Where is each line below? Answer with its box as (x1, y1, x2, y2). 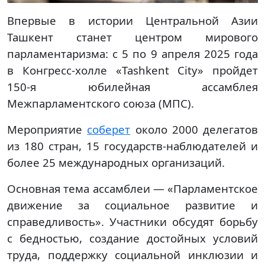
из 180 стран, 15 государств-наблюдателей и (7, 138, 258, 154)
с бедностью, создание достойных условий (7, 231, 258, 246)
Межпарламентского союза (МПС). (7, 96, 197, 111)
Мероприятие (7, 122, 88, 137)
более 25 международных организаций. (7, 155, 225, 170)
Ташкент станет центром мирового (7, 30, 258, 45)
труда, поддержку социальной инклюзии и (7, 247, 258, 263)
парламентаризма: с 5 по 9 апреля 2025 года (7, 46, 258, 62)
